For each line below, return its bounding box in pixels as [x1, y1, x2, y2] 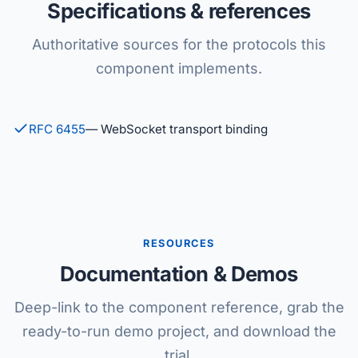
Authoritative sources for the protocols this [32, 36, 326, 53]
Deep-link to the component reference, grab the [14, 299, 344, 316]
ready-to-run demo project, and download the [22, 323, 336, 340]
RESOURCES [143, 237, 215, 249]
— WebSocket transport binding [86, 121, 268, 137]
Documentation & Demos [60, 261, 298, 286]
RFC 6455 [29, 121, 86, 137]
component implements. [96, 60, 262, 77]
